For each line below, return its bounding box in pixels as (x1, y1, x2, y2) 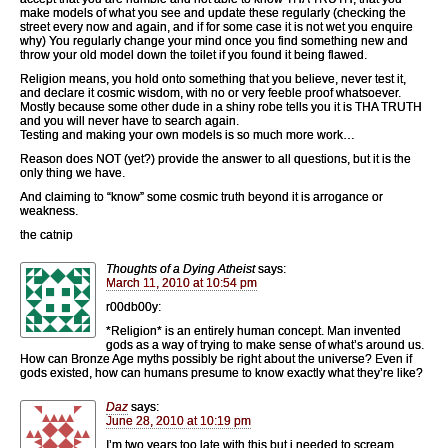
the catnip (20, 227, 73, 242)
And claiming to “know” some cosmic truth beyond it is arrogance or (20, 189, 383, 204)
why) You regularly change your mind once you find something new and (20, 33, 408, 48)
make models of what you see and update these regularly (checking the (20, 5, 406, 20)
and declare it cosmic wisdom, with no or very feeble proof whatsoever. (20, 85, 401, 100)
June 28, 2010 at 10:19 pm (106, 413, 251, 428)
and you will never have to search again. (20, 113, 239, 128)
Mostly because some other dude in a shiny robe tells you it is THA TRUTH (20, 99, 422, 114)
